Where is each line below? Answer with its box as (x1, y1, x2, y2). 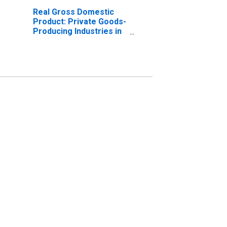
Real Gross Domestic (32, 7, 114, 17)
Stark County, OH (32, 35, 98, 46)
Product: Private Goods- (32, 16, 126, 26)
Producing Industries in (32, 26, 122, 36)
